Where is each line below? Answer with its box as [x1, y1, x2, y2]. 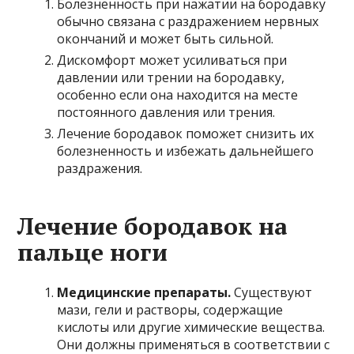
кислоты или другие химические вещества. [57, 318, 326, 336]
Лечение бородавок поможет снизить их [57, 124, 314, 142]
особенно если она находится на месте [57, 85, 299, 104]
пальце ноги [17, 235, 168, 268]
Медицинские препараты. [57, 283, 232, 301]
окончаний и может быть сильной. [57, 29, 274, 47]
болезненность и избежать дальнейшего [57, 141, 314, 160]
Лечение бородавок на [17, 209, 288, 242]
